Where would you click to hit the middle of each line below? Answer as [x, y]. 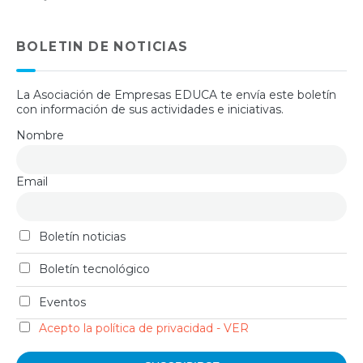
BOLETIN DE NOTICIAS [102, 46]
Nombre [40, 135]
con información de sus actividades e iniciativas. [150, 109]
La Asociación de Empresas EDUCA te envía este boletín [176, 94]
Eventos [60, 302]
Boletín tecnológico [92, 269]
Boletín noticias [80, 236]
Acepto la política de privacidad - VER [143, 329]
